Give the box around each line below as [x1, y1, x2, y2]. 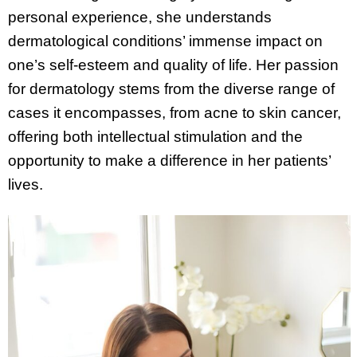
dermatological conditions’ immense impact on [8, 32, 323, 49]
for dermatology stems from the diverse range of [8, 80, 335, 97]
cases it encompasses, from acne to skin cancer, [8, 104, 341, 121]
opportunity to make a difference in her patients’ [8, 151, 331, 169]
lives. [8, 175, 43, 193]
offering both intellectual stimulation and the [8, 127, 303, 145]
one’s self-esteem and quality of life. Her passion [8, 56, 339, 73]
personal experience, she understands [8, 8, 272, 25]
